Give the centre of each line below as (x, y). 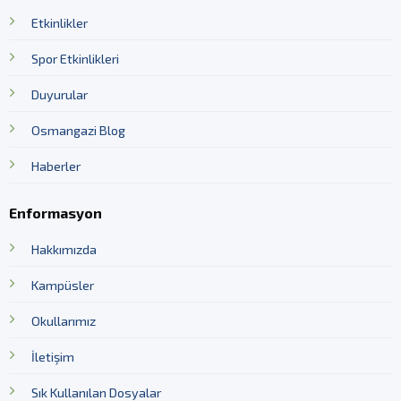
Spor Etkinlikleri (75, 58)
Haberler (55, 166)
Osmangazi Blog (78, 130)
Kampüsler (62, 286)
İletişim (52, 357)
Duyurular (59, 94)
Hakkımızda (64, 250)
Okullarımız (63, 321)
